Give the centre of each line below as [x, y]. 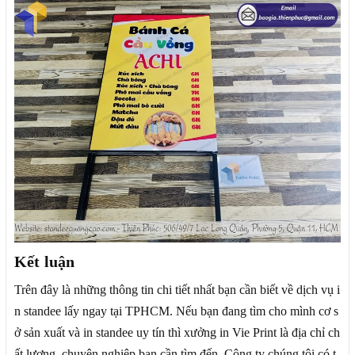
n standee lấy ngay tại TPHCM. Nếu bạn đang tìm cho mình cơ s [176, 311]
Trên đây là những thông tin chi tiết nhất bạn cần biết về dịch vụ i [177, 289]
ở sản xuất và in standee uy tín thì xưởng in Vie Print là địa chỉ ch [177, 332]
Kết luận [45, 261]
